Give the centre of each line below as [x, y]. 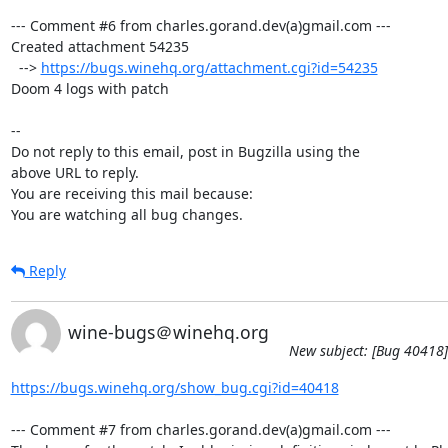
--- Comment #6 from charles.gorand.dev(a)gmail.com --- [200, 25]
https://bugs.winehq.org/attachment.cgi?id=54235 [209, 67]
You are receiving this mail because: [131, 193]
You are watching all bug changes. [126, 214]
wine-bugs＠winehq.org [168, 331]
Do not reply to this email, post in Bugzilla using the [185, 151]
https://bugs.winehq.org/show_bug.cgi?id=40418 [174, 387]
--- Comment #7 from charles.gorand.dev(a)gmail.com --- [200, 429]
